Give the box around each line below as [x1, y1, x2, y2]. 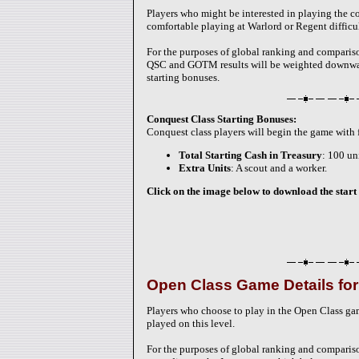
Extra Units [179, 162, 231, 174]
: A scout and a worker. [231, 162, 327, 174]
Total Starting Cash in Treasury [179, 149, 322, 161]
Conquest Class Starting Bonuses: [147, 113, 296, 125]
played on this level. [147, 317, 235, 329]
